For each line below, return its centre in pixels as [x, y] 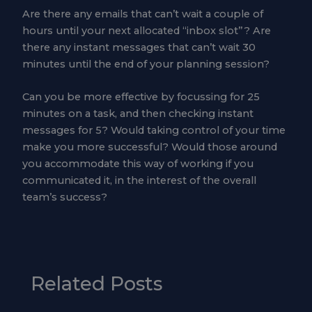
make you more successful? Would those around [149, 147]
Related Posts [97, 283]
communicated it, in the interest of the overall [139, 181]
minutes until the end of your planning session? [146, 64]
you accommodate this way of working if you [138, 164]
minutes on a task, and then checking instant [138, 114]
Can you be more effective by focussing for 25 [141, 97]
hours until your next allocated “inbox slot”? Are [146, 30]
